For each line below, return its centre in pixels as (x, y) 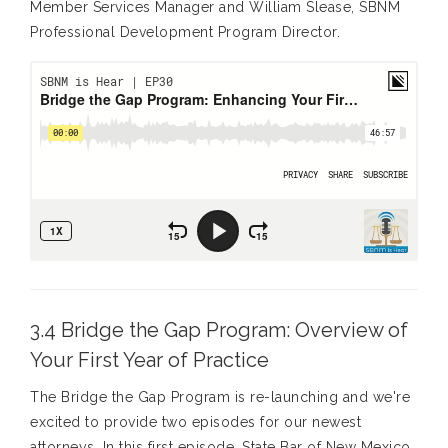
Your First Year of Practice (149, 360)
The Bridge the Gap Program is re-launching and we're (220, 397)
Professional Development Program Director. (185, 32)
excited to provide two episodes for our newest (195, 422)
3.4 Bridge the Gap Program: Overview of (219, 330)
